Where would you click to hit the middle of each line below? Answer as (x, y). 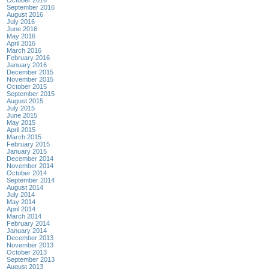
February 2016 (28, 57)
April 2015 (21, 129)
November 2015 (30, 79)
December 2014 (30, 158)
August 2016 (25, 14)
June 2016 (22, 29)
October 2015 (27, 86)
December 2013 (30, 237)
